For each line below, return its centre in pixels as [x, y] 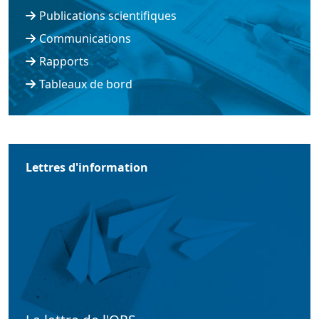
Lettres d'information [87, 167]
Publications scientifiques [108, 16]
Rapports [64, 61]
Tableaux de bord [85, 84]
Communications [85, 38]
